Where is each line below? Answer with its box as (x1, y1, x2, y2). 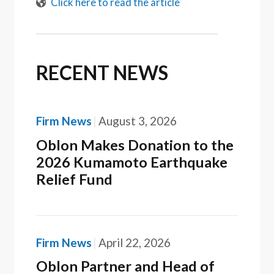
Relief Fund (36, 170, 113, 188)
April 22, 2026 (98, 235, 171, 250)
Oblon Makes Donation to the (36, 136, 234, 154)
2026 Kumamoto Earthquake (36, 153, 228, 171)
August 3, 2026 (98, 114, 177, 128)
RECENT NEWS (36, 61, 169, 84)
